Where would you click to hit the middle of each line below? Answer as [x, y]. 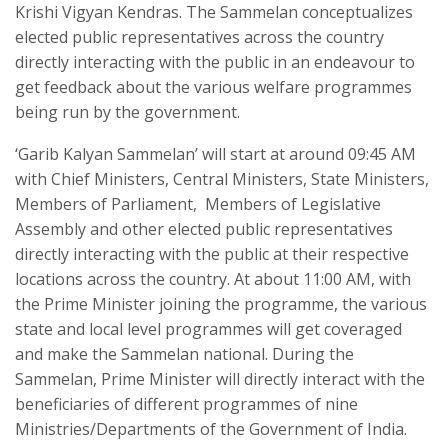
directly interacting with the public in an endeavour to [215, 61]
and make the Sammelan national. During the [184, 353]
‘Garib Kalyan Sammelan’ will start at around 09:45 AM [215, 153]
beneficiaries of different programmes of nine [186, 403]
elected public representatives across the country [199, 36]
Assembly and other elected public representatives [204, 228]
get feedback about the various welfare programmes [213, 86]
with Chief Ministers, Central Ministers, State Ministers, [222, 178]
